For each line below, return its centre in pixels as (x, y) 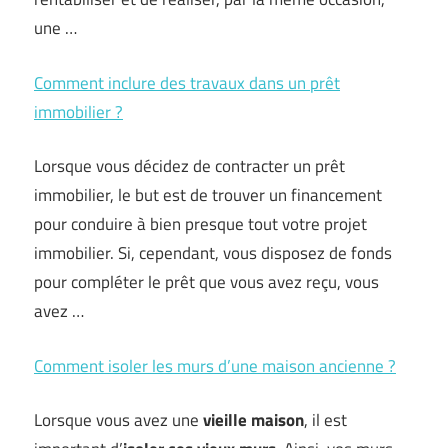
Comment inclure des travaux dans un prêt (187, 82)
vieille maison (253, 420)
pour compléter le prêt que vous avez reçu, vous (206, 282)
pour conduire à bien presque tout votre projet (200, 224)
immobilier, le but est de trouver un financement (208, 195)
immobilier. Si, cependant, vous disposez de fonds (213, 253)
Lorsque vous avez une (118, 420)
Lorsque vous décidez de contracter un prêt (189, 166)
